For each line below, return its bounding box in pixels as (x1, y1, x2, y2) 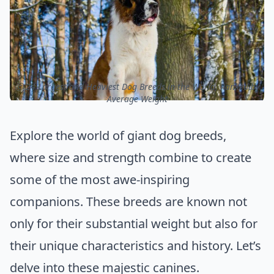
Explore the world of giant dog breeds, (10, 127, 226, 144)
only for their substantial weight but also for (10, 215, 257, 232)
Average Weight (106, 93, 168, 105)
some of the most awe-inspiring (10, 171, 190, 188)
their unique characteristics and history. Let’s (10, 237, 261, 254)
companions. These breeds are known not (10, 193, 247, 210)
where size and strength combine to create (10, 149, 251, 166)
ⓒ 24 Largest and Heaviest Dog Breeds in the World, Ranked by (14, 81, 260, 93)
